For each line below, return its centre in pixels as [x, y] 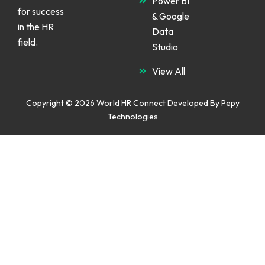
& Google [170, 16]
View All [168, 71]
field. [28, 42]
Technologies [132, 117]
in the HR [36, 27]
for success [41, 11]
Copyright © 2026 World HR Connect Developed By [123, 103]
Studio [165, 47]
